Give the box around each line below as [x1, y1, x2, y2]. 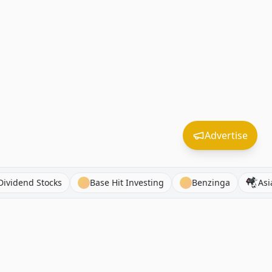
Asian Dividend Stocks [13, 177, 103, 188]
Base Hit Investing [131, 177, 205, 188]
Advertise [205, 129, 248, 142]
